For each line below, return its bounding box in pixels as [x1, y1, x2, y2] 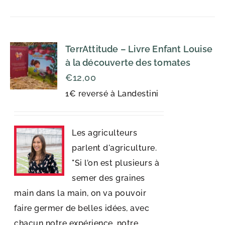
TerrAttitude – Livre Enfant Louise [65, 44, 212, 54]
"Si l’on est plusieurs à [72, 158, 160, 168]
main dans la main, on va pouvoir [14, 188, 147, 198]
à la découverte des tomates [65, 57, 191, 68]
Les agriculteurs [72, 128, 138, 138]
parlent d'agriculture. [72, 143, 157, 153]
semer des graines [72, 173, 145, 183]
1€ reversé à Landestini [65, 89, 159, 98]
